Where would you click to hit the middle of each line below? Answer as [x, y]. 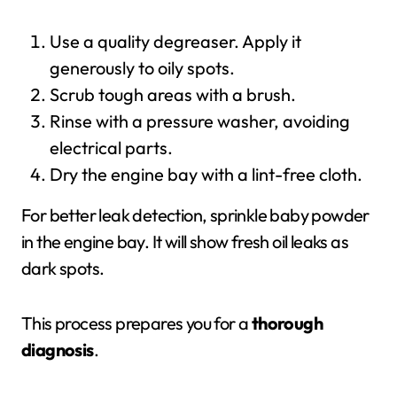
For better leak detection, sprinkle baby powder [195, 215]
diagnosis [58, 350]
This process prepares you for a [136, 323]
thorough [287, 323]
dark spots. [63, 268]
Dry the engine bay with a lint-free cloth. [206, 174]
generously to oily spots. [142, 68]
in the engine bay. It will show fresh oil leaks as [185, 241]
